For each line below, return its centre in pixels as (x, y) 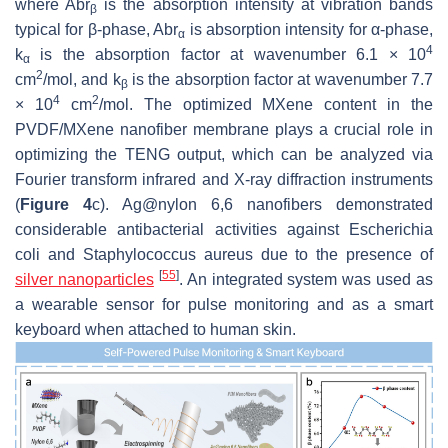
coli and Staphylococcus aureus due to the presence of (224, 255)
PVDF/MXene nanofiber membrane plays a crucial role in (224, 130)
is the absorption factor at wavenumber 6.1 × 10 (228, 55)
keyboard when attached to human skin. (155, 330)
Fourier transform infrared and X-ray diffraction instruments (224, 180)
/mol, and (78, 80)
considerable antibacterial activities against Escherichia (224, 230)
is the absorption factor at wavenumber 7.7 (280, 80)
